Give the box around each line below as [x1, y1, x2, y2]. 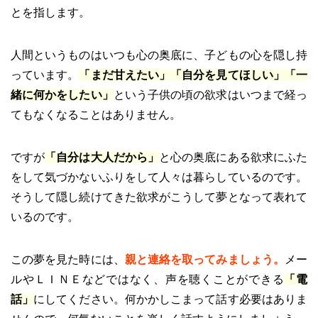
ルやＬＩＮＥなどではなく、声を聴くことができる [11, 273, 285, 285]
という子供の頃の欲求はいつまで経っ [113, 88, 308, 101]
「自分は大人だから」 [45, 150, 160, 163]
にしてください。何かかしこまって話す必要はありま [33, 292, 308, 305]
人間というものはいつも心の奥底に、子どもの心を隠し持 [11, 48, 307, 61]
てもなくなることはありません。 [11, 108, 181, 121]
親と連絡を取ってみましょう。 [124, 253, 285, 265]
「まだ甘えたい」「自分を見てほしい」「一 [79, 68, 308, 81]
